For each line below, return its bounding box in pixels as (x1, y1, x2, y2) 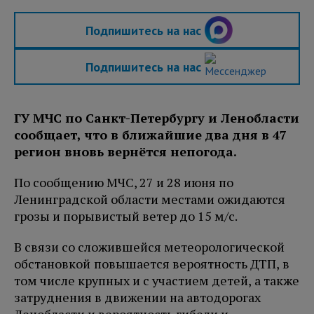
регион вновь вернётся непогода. (14, 143, 237, 161)
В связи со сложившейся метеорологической (14, 238, 285, 256)
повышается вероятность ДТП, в (94, 255, 289, 273)
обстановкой (14, 255, 90, 273)
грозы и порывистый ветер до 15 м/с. (14, 207, 238, 225)
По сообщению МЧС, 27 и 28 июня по (14, 174, 233, 191)
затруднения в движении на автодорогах (14, 289, 261, 306)
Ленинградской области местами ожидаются (14, 191, 285, 208)
